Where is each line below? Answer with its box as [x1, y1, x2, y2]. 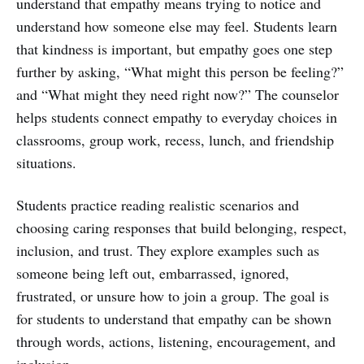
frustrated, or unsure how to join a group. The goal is [16, 285, 329, 305]
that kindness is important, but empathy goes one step [16, 38, 332, 58]
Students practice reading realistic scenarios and [16, 194, 299, 214]
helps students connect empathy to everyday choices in [16, 106, 337, 127]
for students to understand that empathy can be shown [16, 308, 331, 328]
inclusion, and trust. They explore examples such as [16, 240, 319, 260]
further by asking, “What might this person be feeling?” [16, 61, 344, 81]
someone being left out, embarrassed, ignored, [16, 262, 289, 283]
